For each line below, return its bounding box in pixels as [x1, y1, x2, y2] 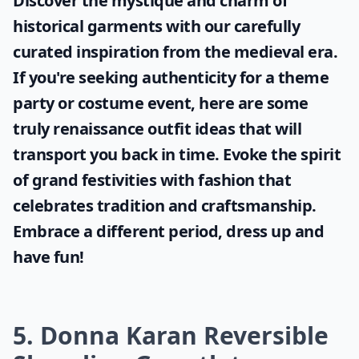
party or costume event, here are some [13, 92, 309, 114]
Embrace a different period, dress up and [13, 220, 324, 242]
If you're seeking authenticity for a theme [13, 67, 329, 88]
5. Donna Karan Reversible [13, 319, 329, 352]
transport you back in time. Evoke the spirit [13, 143, 341, 165]
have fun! [13, 246, 84, 268]
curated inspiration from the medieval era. [13, 41, 337, 63]
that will [235, 118, 301, 139]
